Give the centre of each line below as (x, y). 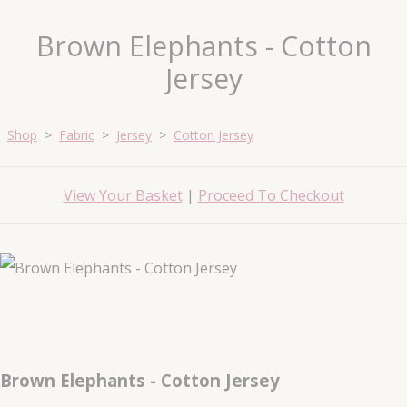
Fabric (77, 135)
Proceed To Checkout (271, 196)
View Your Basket (123, 196)
